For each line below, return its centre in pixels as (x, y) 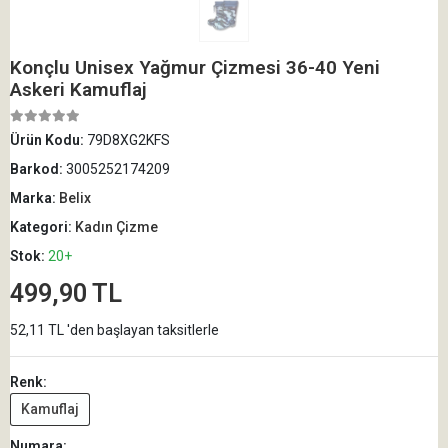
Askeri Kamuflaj (78, 89)
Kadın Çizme (116, 226)
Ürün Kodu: (48, 139)
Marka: (34, 197)
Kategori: (42, 226)
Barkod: (38, 168)
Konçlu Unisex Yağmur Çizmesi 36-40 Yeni (195, 67)
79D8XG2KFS (128, 139)
